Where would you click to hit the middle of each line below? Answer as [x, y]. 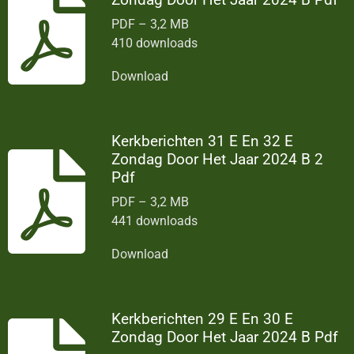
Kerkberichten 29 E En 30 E [203, 319]
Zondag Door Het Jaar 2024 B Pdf [225, 337]
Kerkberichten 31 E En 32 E [203, 141]
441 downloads [155, 221]
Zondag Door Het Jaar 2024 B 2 [218, 159]
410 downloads [155, 43]
